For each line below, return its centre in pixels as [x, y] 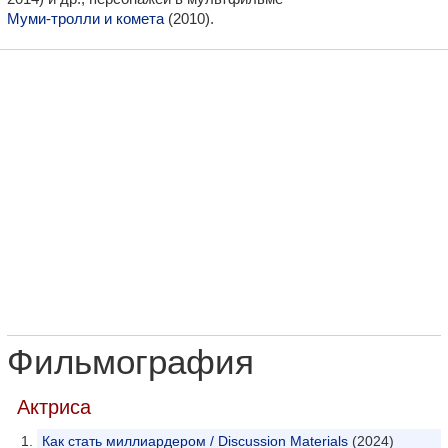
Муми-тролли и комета [85, 18]
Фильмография [130, 362]
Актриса [54, 407]
